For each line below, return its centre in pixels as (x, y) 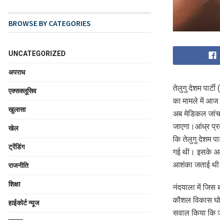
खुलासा (17, 110)
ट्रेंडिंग (16, 147)
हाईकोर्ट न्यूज (24, 203)
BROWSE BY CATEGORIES (50, 23)
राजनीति (18, 165)
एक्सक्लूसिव (22, 91)
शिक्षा (14, 184)
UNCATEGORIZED (37, 54)
